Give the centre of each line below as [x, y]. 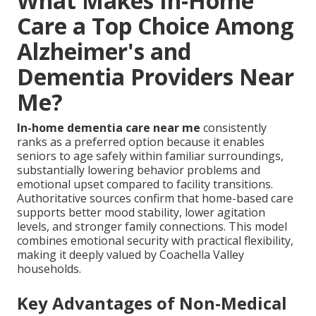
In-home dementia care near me [109, 128]
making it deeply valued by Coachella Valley [130, 255]
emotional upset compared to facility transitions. [145, 184]
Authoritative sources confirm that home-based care [155, 199]
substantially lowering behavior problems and [139, 170]
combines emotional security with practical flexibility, [155, 241]
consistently [233, 128]
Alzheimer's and [104, 51]
